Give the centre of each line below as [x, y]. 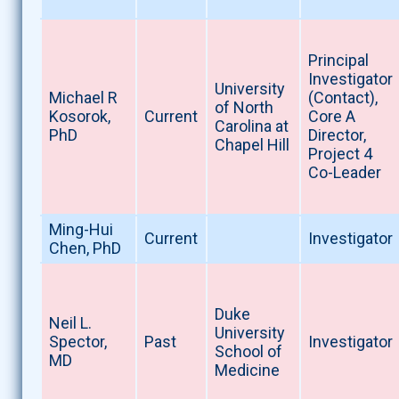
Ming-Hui [81, 230]
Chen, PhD [85, 248]
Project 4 [340, 154]
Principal [338, 61]
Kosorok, [79, 117]
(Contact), [342, 98]
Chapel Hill [252, 145]
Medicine [247, 370]
